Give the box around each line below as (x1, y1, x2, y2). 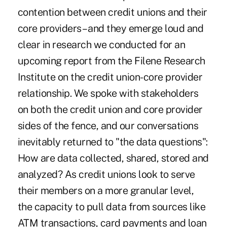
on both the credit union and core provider (17, 103, 203, 116)
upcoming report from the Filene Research (17, 55, 205, 67)
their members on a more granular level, (17, 184, 194, 197)
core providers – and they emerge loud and (17, 22, 204, 35)
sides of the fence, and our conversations (17, 120, 199, 132)
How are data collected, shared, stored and (17, 152, 209, 165)
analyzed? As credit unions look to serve (17, 168, 195, 181)
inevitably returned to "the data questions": (17, 136, 208, 148)
